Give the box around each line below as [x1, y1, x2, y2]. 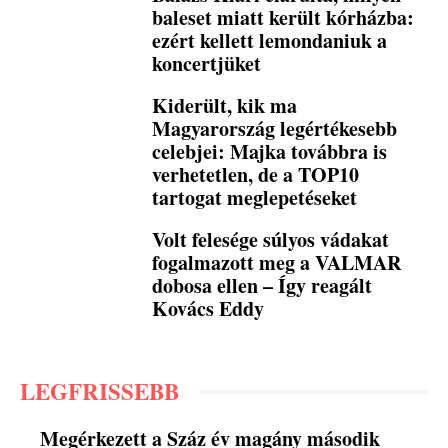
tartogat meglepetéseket [152, 183, 358, 212]
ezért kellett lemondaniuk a [152, 26, 388, 55]
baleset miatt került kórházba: [152, 3, 415, 32]
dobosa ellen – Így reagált [152, 271, 373, 300]
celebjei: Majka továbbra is [152, 137, 388, 166]
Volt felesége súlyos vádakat [152, 225, 390, 254]
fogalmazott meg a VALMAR [152, 248, 402, 277]
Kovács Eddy [152, 294, 265, 323]
